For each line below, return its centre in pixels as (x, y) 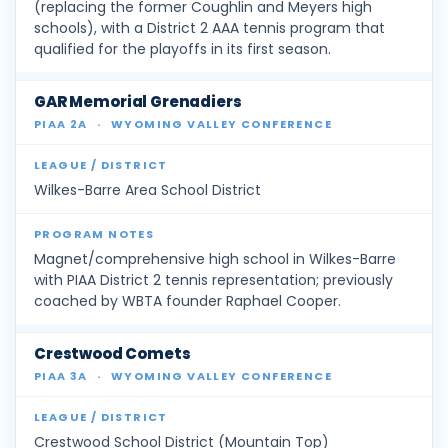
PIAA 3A (63, 376)
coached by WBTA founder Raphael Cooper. (187, 301)
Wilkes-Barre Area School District (147, 190)
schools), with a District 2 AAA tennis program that (209, 28)
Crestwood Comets (112, 354)
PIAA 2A (63, 124)
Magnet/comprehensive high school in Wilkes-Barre (215, 259)
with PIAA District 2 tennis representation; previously (213, 280)
